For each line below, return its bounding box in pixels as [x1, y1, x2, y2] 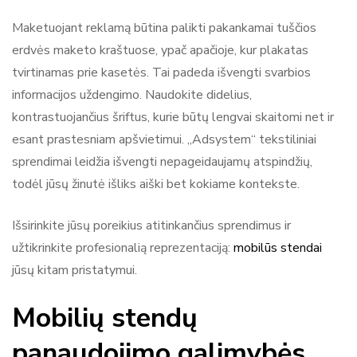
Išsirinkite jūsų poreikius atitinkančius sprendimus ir [12, 216, 291, 234]
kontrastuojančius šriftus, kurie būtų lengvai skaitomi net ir [12, 108, 334, 126]
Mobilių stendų [12, 299, 198, 336]
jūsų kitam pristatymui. [12, 261, 137, 279]
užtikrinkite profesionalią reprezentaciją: [12, 238, 233, 257]
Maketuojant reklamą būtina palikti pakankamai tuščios [12, 18, 316, 37]
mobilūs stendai [233, 238, 322, 257]
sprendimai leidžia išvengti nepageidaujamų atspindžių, [12, 152, 312, 171]
